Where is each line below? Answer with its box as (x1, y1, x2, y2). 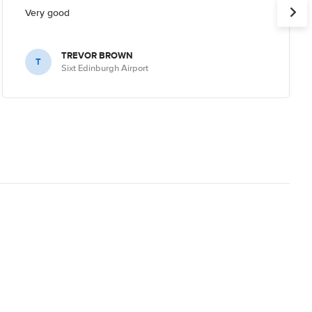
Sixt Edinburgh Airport (61, 62, 148, 74)
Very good (24, 6, 70, 19)
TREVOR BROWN (61, 48, 132, 62)
